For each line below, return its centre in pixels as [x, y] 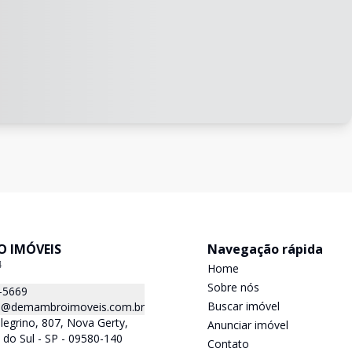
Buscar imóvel [244, 306]
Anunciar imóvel [248, 325]
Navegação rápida [265, 249]
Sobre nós [233, 287]
